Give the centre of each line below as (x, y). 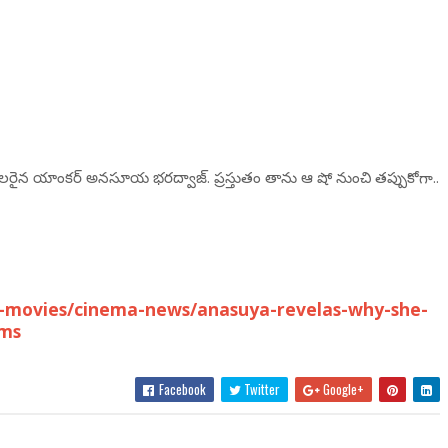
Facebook (181, 389)
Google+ (342, 389)
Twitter (261, 389)
